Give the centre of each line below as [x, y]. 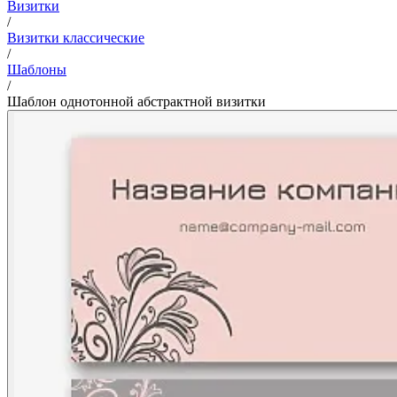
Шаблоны [37, 69]
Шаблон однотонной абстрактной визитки [136, 101]
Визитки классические [76, 37]
